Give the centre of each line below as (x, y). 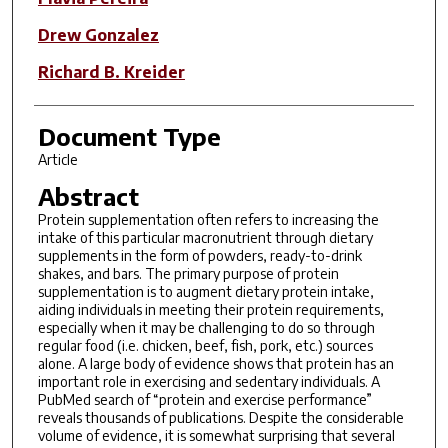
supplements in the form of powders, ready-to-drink (199, 255)
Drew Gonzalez (98, 34)
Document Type (129, 135)
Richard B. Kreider (111, 71)
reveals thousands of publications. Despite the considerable (220, 417)
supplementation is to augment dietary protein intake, (205, 291)
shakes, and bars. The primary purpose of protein (188, 273)
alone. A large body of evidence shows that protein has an (215, 363)
